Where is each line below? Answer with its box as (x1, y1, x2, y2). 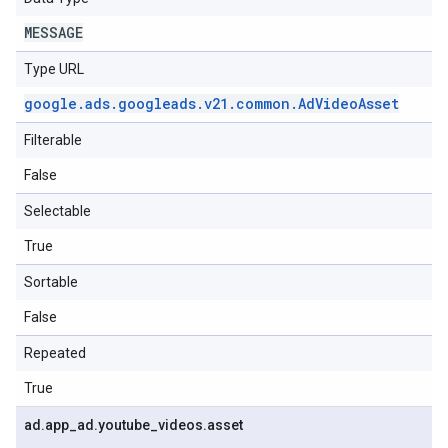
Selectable (24, 203, 91, 219)
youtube (98, 417, 150, 433)
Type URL (24, 61, 84, 77)
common (236, 94, 290, 113)
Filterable (24, 132, 82, 148)
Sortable (24, 274, 78, 290)
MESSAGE (24, 23, 83, 42)
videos (158, 417, 203, 433)
